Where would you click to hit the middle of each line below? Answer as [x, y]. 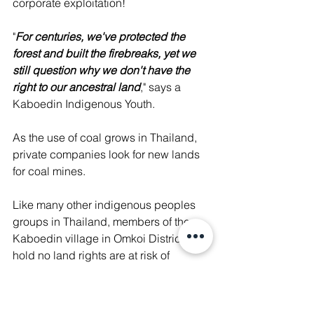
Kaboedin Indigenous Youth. [85, 104]
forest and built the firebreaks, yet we [105, 53]
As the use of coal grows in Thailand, [106, 137]
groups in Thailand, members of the [103, 221]
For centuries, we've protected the [102, 36]
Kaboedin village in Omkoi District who [111, 238]
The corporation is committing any [99, 306]
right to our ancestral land [76, 87]
